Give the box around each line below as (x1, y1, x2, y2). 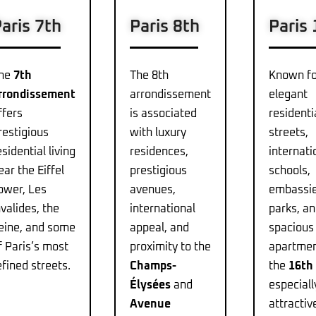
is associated (130, 108, 197, 120)
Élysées (130, 279, 171, 291)
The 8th (130, 70, 169, 82)
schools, (269, 165, 311, 177)
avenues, (130, 184, 176, 196)
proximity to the (130, 241, 212, 253)
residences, (130, 146, 189, 158)
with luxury (130, 127, 187, 139)
